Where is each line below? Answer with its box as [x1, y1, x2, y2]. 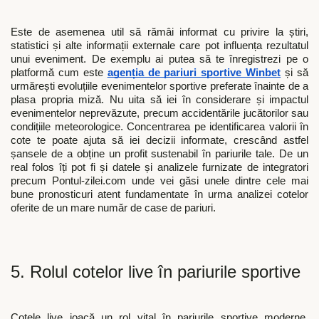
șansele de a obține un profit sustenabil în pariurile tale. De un [11, 148, 308, 160]
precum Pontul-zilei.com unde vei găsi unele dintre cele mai [11, 175, 308, 187]
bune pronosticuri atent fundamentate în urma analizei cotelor [11, 189, 308, 201]
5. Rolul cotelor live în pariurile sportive [11, 261, 300, 281]
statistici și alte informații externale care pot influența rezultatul [11, 40, 308, 52]
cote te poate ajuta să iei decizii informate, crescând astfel [11, 135, 308, 147]
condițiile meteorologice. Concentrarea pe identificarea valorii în [11, 121, 308, 133]
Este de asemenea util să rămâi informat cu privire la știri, [11, 26, 308, 38]
